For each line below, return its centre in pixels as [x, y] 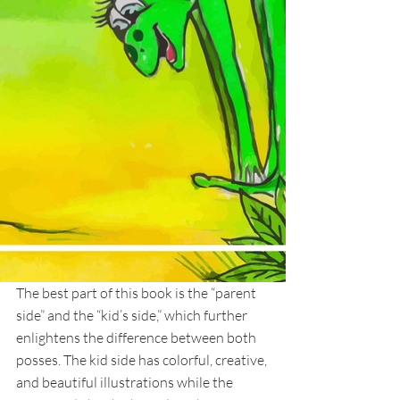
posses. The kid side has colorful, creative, [143, 359]
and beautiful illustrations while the [126, 382]
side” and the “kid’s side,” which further [133, 315]
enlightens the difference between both [137, 337]
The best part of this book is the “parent [137, 292]
